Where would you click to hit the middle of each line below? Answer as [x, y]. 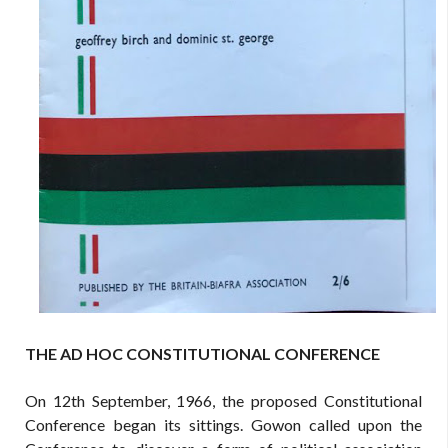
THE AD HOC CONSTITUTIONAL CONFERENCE [202, 353]
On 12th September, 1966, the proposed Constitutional [223, 400]
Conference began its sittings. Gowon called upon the [223, 424]
